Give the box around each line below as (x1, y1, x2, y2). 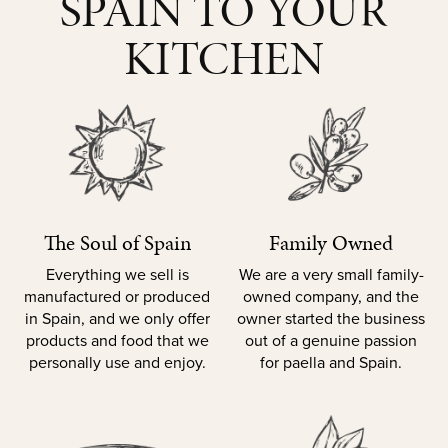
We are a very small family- (238, 263, 424, 287)
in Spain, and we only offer (24, 307, 210, 331)
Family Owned (269, 228, 393, 259)
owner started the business (237, 307, 425, 331)
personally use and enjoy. (28, 351, 206, 375)
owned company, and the (243, 285, 419, 309)
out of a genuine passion (245, 329, 417, 353)
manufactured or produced (24, 285, 210, 309)
